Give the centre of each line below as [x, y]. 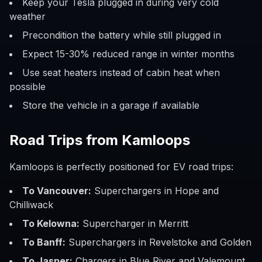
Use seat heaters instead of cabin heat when [121, 73]
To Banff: [44, 242]
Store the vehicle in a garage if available [111, 105]
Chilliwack [31, 205]
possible [27, 87]
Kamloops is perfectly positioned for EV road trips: [121, 167]
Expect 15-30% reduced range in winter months [128, 54]
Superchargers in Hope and [155, 191]
